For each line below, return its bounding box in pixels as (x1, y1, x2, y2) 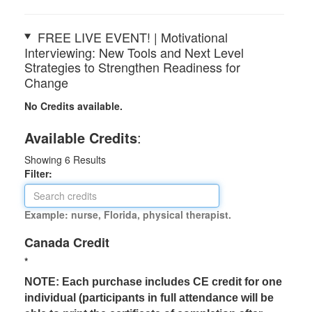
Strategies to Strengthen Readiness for (24, 58, 240, 77)
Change (24, 73, 68, 92)
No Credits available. (24, 99, 123, 114)
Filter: (24, 166, 61, 181)
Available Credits (24, 127, 137, 148)
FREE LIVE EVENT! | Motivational (37, 27, 228, 46)
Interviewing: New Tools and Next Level (24, 42, 244, 61)
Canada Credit (24, 233, 109, 252)
